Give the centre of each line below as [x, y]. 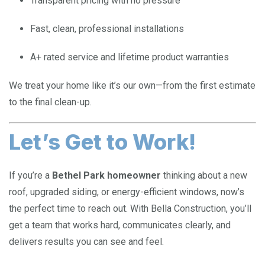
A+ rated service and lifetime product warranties [130, 57]
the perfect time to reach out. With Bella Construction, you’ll [130, 208]
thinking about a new [204, 175]
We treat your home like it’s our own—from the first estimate [132, 85]
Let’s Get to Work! [102, 142]
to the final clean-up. [50, 102]
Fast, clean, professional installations [107, 28]
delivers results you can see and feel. [86, 241]
